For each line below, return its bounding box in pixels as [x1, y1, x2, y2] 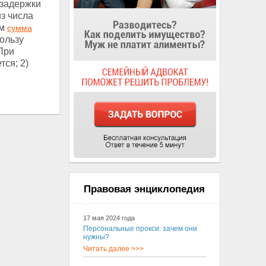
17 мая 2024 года [83, 214, 135, 221]
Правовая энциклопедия [84, 183, 205, 195]
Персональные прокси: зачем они [83, 224, 197, 233]
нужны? [83, 233, 109, 241]
